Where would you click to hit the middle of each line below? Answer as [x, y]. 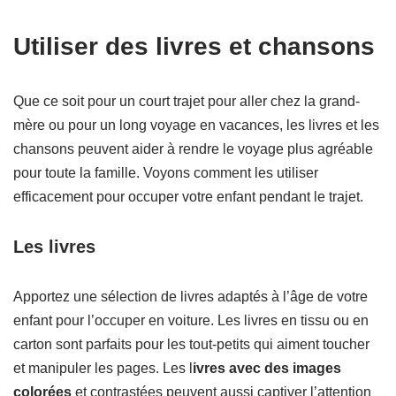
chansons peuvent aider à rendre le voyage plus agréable [193, 149]
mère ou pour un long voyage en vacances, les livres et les [196, 126]
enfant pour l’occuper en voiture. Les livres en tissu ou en [191, 321]
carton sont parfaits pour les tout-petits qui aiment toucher [191, 345]
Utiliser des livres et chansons [194, 47]
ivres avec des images [267, 369]
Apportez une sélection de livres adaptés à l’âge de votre [190, 297]
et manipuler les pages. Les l [103, 369]
